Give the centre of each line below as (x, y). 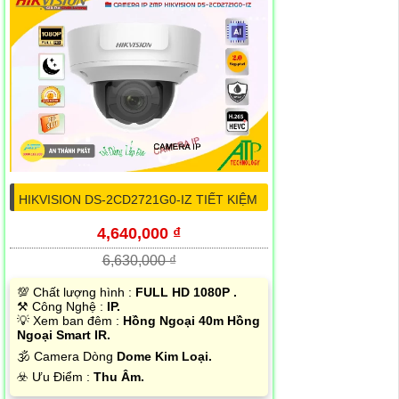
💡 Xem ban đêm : (70, 320)
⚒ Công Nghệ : (62, 306)
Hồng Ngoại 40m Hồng (191, 320)
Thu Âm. (119, 376)
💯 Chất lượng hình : (76, 292)
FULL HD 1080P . (186, 292)
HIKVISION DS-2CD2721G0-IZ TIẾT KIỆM (138, 199)
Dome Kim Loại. (164, 356)
